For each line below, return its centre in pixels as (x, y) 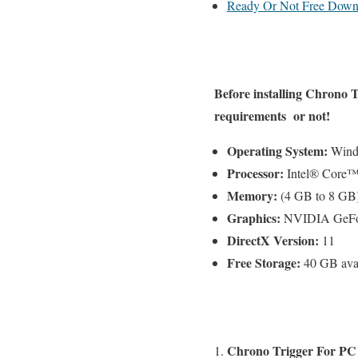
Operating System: (277, 151)
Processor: (257, 173)
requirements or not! (272, 116)
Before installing (260, 93)
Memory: (254, 196)
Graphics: (255, 218)
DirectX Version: (274, 241)
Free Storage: (264, 263)
